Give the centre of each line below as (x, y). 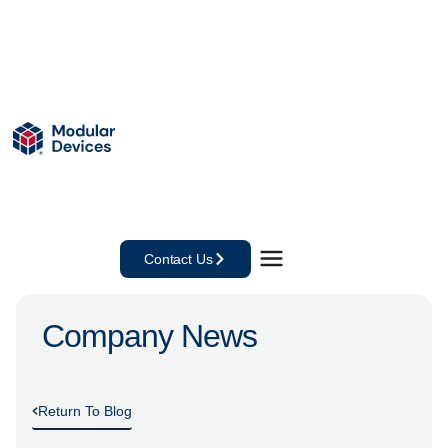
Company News (150, 335)
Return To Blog (84, 410)
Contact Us (178, 258)
